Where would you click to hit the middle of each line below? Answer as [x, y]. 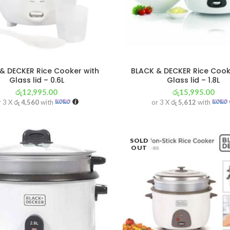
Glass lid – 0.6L [36, 80]
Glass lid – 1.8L [194, 80]
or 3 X [161, 102]
